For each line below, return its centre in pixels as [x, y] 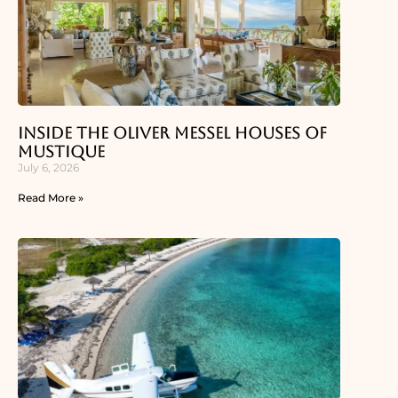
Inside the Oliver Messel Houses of [172, 133]
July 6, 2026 [48, 168]
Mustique [61, 152]
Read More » [51, 198]
